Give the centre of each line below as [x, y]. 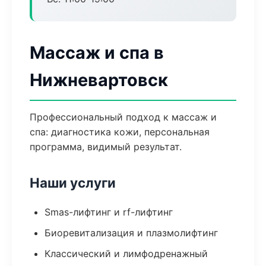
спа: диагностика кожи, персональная [120, 132]
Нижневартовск [99, 80]
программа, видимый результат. [106, 147]
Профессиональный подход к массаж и [123, 117]
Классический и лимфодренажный [126, 254]
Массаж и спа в [97, 53]
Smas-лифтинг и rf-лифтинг [109, 212]
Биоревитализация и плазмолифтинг [131, 233]
